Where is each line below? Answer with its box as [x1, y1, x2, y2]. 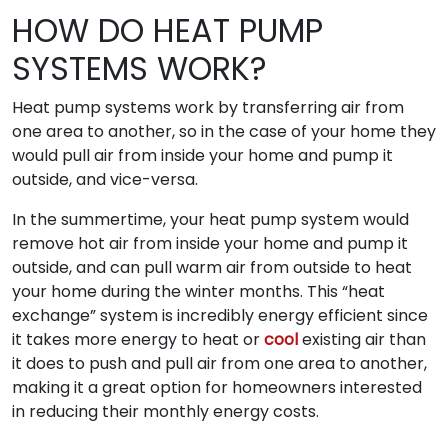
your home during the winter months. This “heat [12, 279, 385, 303]
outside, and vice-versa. [12, 167, 198, 191]
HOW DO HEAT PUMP [12, 7, 323, 53]
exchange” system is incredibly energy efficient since [12, 303, 428, 327]
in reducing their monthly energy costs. [12, 399, 319, 423]
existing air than [298, 327, 426, 351]
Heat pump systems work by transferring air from [12, 95, 404, 119]
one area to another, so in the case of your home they [12, 119, 436, 143]
